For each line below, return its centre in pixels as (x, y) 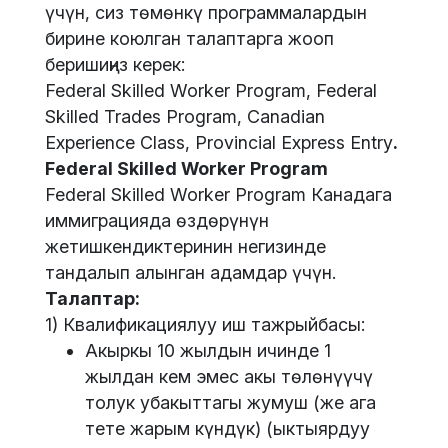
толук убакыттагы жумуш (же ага (230, 403)
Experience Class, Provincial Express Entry (219, 143)
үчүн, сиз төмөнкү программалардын (206, 13)
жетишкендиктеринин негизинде (185, 247)
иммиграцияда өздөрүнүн (157, 221)
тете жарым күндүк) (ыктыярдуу (227, 429)
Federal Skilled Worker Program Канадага (218, 195)
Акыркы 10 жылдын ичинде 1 (208, 351)
